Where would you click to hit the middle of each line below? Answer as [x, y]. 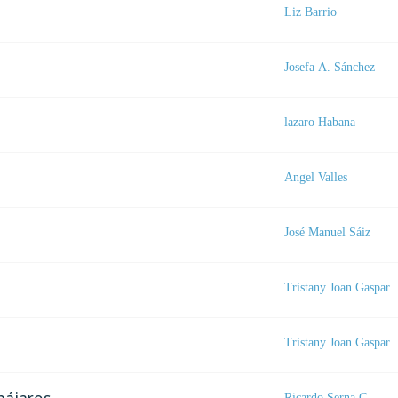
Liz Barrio [310, 11]
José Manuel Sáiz [327, 231]
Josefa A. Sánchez [330, 66]
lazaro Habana [320, 121]
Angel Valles [316, 176]
